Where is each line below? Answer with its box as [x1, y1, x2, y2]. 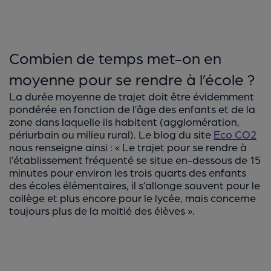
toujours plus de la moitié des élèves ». [9, 204, 195, 217]
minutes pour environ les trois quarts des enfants [9, 166, 246, 178]
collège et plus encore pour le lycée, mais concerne [9, 191, 256, 204]
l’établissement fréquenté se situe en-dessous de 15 [9, 153, 261, 166]
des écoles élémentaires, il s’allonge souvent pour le [9, 178, 260, 191]
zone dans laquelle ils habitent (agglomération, [9, 115, 240, 128]
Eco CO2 [214, 128, 256, 140]
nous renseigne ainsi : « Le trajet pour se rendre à [9, 140, 247, 153]
